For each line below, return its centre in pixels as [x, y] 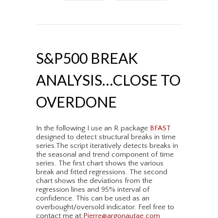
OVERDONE [76, 102]
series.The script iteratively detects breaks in [107, 146]
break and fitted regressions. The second [102, 172]
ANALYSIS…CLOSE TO [108, 80]
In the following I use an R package [93, 128]
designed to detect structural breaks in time [106, 137]
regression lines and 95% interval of [93, 190]
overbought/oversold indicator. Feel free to [105, 207]
